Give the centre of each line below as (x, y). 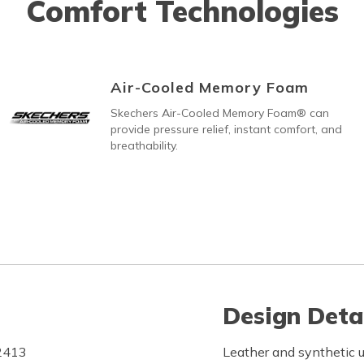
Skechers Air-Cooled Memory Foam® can (219, 113)
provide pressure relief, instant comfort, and (226, 129)
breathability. (144, 145)
